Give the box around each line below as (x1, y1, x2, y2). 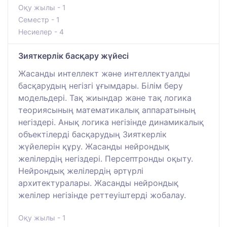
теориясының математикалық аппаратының (18, 105, 196, 116)
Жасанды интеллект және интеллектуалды (18, 68, 190, 79)
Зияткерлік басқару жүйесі (18, 51, 129, 61)
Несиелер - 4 (18, 27, 64, 36)
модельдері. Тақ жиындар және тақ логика (18, 93, 192, 103)
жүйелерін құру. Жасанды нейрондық (18, 141, 169, 152)
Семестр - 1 (18, 15, 60, 24)
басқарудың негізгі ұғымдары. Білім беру (18, 81, 183, 91)
